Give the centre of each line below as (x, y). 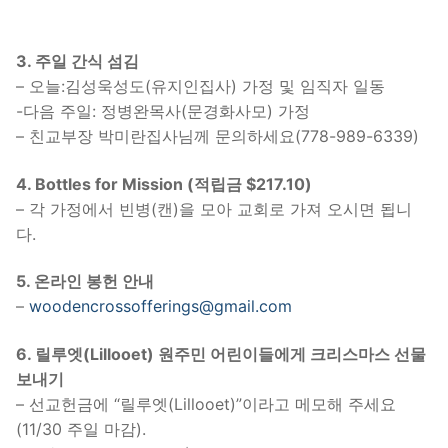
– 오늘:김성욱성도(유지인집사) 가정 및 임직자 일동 (200, 86)
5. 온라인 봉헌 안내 (85, 281)
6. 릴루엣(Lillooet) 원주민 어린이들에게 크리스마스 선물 (221, 354)
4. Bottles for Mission (101, 183)
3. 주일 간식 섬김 (79, 61)
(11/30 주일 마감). (81, 429)
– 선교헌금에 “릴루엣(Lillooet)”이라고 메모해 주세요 (206, 404)
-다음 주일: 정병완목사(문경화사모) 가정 (163, 111)
